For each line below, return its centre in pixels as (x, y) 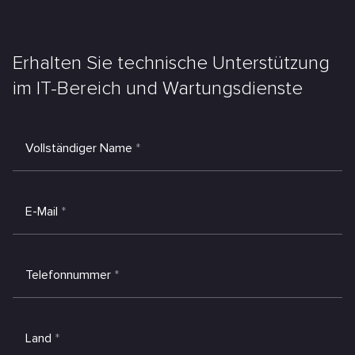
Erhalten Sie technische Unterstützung (171, 63)
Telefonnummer (68, 275)
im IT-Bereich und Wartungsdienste (158, 88)
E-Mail (42, 212)
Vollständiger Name (79, 148)
